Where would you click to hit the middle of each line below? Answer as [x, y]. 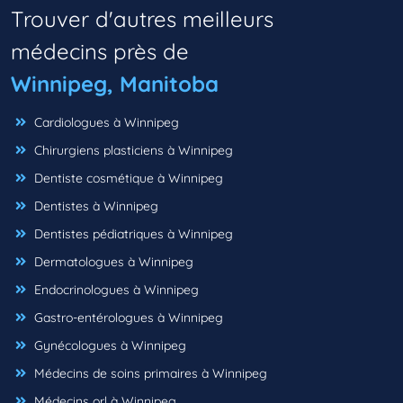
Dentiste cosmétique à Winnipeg [127, 179]
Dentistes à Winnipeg [94, 206]
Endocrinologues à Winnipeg [115, 290]
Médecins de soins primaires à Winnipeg [149, 374]
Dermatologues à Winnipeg [112, 262]
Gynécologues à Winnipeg [108, 346]
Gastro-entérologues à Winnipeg [127, 318]
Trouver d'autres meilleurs [142, 19]
